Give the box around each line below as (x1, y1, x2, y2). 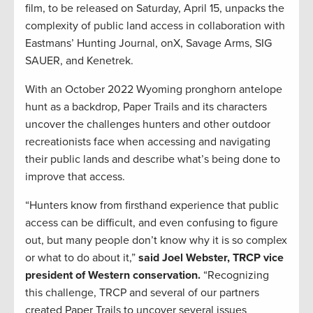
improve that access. (25, 170, 125, 184)
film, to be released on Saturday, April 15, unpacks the (25, 1, 284, 16)
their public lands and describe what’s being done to (25, 152, 280, 167)
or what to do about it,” (25, 251, 138, 265)
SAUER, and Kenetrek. (25, 54, 133, 68)
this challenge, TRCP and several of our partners (25, 286, 259, 300)
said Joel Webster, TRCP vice (138, 251, 284, 265)
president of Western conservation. (25, 268, 201, 283)
